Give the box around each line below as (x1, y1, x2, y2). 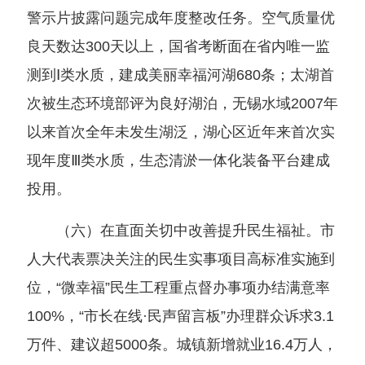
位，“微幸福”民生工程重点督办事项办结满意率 (26, 279, 330, 296)
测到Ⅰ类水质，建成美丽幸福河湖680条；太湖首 (26, 67, 334, 83)
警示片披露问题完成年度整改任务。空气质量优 (26, 10, 335, 26)
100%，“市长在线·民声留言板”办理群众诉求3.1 (26, 308, 334, 324)
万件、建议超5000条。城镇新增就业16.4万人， (26, 336, 337, 353)
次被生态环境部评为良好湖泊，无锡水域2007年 (26, 95, 338, 112)
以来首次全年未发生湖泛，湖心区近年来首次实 (26, 124, 335, 140)
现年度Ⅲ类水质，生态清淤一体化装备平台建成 (26, 152, 330, 169)
